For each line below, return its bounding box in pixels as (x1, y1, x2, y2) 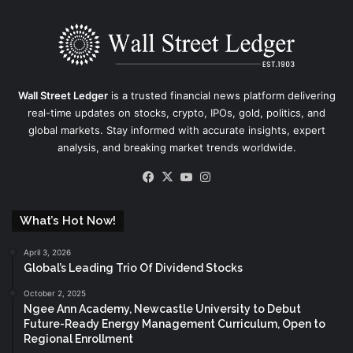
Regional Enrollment (24, 333, 133, 346)
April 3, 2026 (24, 247, 71, 258)
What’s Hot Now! (20, 214, 116, 229)
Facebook (157, 169, 211, 184)
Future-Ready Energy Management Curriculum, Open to (24, 318, 325, 331)
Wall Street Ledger (17, 89, 108, 102)
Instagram (214, 169, 269, 184)
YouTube (195, 169, 243, 184)
